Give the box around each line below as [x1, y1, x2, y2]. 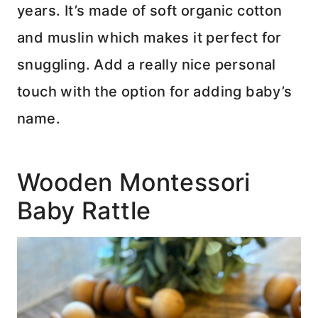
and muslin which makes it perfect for [17, 29, 282, 47]
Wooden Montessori [17, 168, 251, 197]
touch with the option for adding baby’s [17, 83, 292, 101]
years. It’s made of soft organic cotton [17, 2, 283, 20]
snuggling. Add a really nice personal [17, 56, 276, 74]
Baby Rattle [17, 196, 151, 226]
